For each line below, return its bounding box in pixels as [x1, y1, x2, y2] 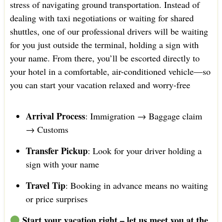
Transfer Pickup [25, 144, 88, 157]
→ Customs [25, 123, 68, 135]
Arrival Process [25, 109, 85, 122]
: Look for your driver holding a [87, 144, 202, 157]
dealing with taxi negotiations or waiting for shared [9, 11, 194, 24]
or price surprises [25, 192, 88, 205]
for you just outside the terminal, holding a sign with [9, 38, 199, 51]
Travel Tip [25, 178, 65, 192]
